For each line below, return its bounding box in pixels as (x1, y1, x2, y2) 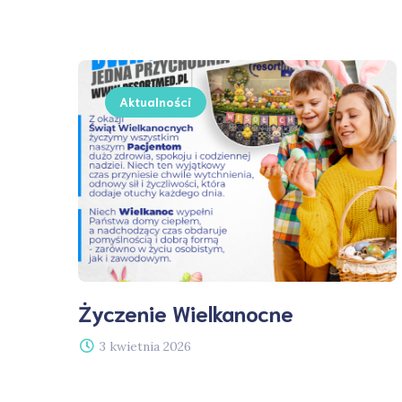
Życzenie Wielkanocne (78, 297, 293, 327)
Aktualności (119, 93, 192, 109)
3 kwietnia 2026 (100, 337, 191, 354)
